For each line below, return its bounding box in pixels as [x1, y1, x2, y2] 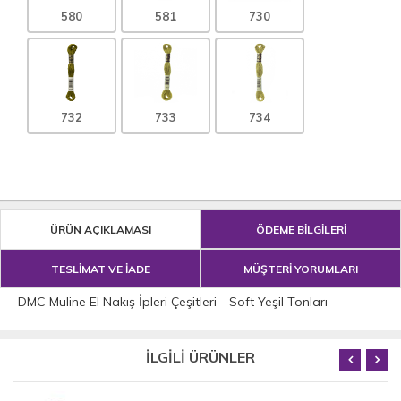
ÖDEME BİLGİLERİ [255, 222, 346, 236]
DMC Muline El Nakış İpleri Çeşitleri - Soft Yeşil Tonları [18, 293, 328, 310]
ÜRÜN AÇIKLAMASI [49, 222, 151, 236]
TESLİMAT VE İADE [50, 261, 150, 276]
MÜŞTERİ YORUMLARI [243, 261, 358, 276]
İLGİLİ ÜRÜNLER [146, 347, 255, 366]
